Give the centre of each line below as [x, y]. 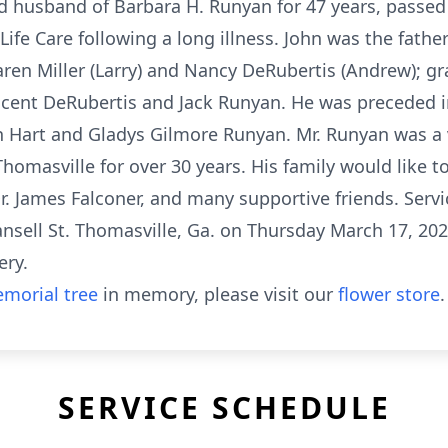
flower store [389, 294]
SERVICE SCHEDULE [224, 407]
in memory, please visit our [218, 294]
